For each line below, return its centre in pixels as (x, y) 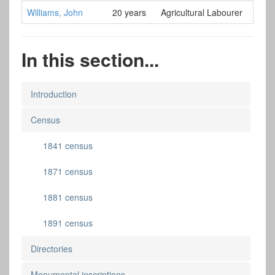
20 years (129, 12)
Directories (52, 248)
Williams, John (55, 12)
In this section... (90, 59)
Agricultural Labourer (202, 12)
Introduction (54, 94)
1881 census (68, 197)
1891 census (68, 223)
